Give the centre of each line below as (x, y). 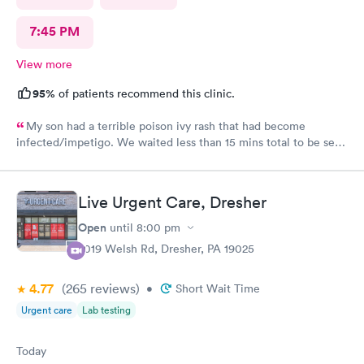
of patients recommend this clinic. (145, 93)
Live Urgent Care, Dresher (172, 202)
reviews (111, 288)
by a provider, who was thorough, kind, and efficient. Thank (169, 158)
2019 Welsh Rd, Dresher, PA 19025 (166, 249)
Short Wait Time (218, 288)
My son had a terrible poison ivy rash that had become (166, 126)
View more (44, 64)
